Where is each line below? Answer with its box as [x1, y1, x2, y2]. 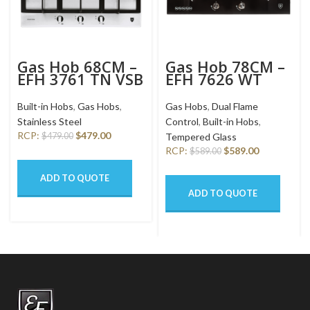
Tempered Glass [165, 131, 237, 143]
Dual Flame [212, 100, 258, 113]
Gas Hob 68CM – [17, 56, 137, 77]
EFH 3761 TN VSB [17, 69, 143, 90]
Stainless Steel [17, 116, 82, 128]
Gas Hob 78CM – [165, 56, 285, 77]
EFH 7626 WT [165, 69, 262, 90]
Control [165, 116, 199, 128]
